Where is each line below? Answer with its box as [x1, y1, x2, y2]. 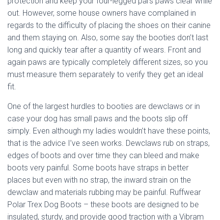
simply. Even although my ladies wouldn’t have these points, [7, 126, 210, 136]
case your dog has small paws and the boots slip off [7, 114, 188, 123]
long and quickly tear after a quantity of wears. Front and [7, 45, 201, 55]
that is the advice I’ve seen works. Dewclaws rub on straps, [7, 138, 210, 148]
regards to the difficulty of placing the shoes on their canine [7, 21, 211, 30]
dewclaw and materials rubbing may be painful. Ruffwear [7, 188, 201, 197]
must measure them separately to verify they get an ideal [7, 70, 203, 79]
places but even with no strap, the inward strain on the [7, 175, 191, 185]
